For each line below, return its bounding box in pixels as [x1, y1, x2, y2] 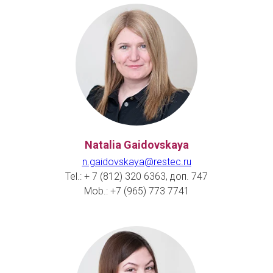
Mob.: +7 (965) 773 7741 [83, 185, 190, 197]
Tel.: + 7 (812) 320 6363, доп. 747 [65, 171, 208, 182]
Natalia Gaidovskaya [84, 138, 189, 151]
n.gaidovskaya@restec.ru [82, 156, 191, 168]
